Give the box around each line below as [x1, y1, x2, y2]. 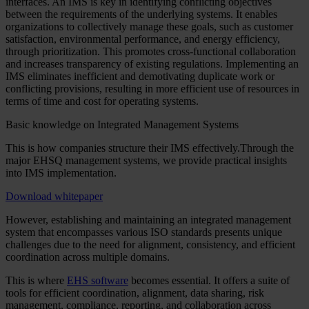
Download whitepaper [6, 190, 103, 203]
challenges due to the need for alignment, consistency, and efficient [6, 239, 295, 251]
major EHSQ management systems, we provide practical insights [6, 154, 287, 167]
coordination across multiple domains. [6, 251, 170, 263]
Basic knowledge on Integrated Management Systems [6, 119, 239, 131]
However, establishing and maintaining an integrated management [6, 214, 291, 226]
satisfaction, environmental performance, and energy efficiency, [6, 33, 280, 46]
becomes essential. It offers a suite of [128, 275, 290, 287]
